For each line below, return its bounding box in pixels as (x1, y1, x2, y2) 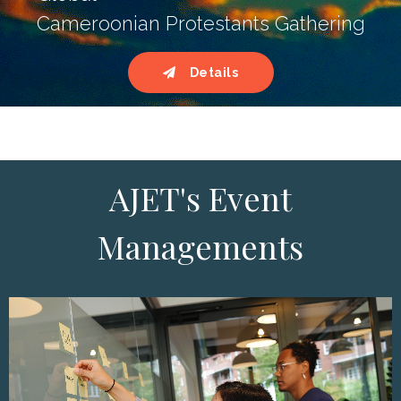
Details (189, 65, 238, 81)
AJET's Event (109, 176, 292, 220)
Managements (98, 225, 303, 269)
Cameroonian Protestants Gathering (37, 12, 365, 36)
